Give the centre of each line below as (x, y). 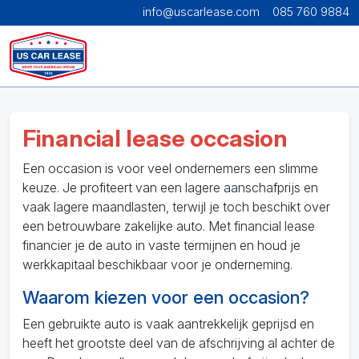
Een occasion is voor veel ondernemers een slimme (170, 168)
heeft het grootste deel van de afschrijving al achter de (179, 343)
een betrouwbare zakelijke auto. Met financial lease (169, 226)
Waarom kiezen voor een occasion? (166, 297)
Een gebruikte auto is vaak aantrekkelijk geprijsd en (168, 324)
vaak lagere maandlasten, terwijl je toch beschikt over (176, 207)
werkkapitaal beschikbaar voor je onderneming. (157, 264)
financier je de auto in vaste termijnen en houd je (161, 245)
